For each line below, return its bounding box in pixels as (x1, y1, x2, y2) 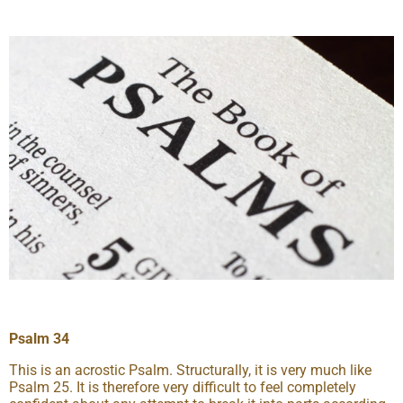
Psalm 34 (9, 330, 69, 348)
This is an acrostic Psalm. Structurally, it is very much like (9, 362, 372, 380)
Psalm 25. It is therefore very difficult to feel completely (9, 379, 356, 397)
